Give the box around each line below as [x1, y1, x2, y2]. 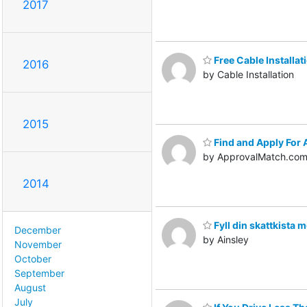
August [14, 282, 46, 294]
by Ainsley [203, 233, 249, 245]
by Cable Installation [203, 68, 294, 80]
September [14, 267, 64, 280]
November [14, 238, 62, 251]
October [14, 253, 51, 265]
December [14, 224, 61, 236]
